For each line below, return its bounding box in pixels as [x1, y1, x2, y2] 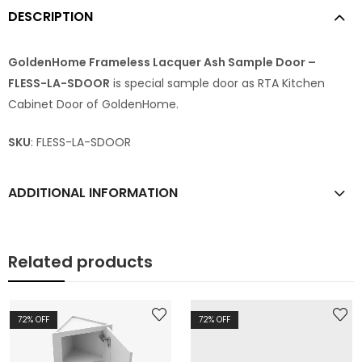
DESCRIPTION [8, 6, 93, 26]
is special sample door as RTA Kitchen [110, 74, 325, 91]
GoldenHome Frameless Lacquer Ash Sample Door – [8, 53, 316, 70]
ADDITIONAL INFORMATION [8, 183, 178, 202]
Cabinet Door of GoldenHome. [8, 95, 179, 112]
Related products [8, 250, 153, 273]
